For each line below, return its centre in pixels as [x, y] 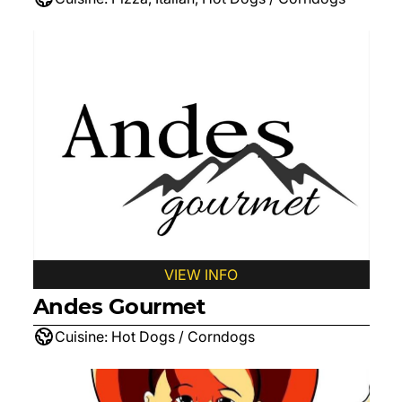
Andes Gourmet [119, 306]
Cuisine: [81, 336]
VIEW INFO [201, 275]
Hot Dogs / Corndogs [183, 336]
